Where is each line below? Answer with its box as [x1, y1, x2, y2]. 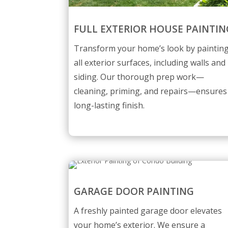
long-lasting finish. [74, 99, 145, 111]
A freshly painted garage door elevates [74, 205, 222, 216]
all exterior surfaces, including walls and [74, 56, 226, 68]
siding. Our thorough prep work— [74, 71, 205, 82]
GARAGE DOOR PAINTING [74, 184, 194, 198]
